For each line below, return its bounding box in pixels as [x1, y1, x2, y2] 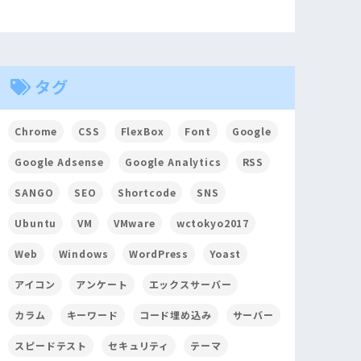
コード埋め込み [139, 308, 212, 322]
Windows [58, 247, 109, 261]
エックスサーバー [148, 277, 232, 292]
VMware [113, 216, 156, 230]
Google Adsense [15, 155, 105, 169]
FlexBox [120, 124, 164, 139]
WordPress [129, 247, 189, 261]
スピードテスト [15, 338, 88, 353]
